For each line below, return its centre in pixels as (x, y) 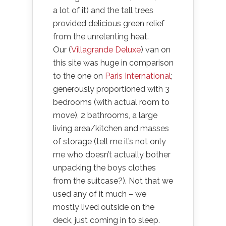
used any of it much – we (100, 194)
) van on (156, 50)
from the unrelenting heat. (101, 37)
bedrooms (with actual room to (111, 102)
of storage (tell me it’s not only (109, 142)
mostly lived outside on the (104, 207)
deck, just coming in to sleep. (106, 220)
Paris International (138, 76)
